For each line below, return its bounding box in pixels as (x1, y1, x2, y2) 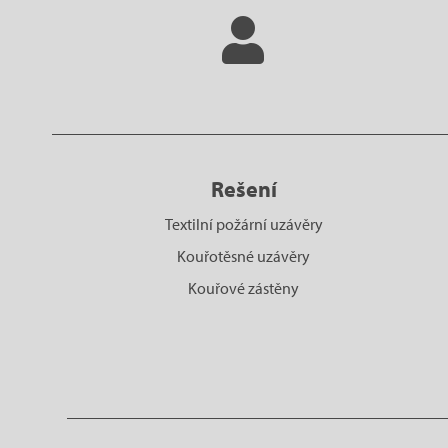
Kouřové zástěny (188, 277, 300, 298)
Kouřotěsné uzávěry (177, 245, 311, 266)
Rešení (210, 174, 277, 203)
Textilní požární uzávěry (164, 213, 323, 234)
